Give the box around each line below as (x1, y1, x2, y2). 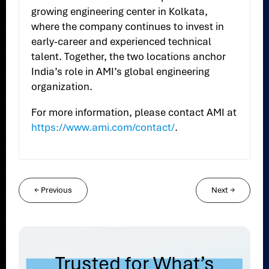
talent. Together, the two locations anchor (31, 50, 226, 64)
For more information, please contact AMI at (31, 106, 237, 119)
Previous (41, 185, 73, 196)
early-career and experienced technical (31, 35, 212, 49)
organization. (31, 80, 93, 94)
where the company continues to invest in (31, 20, 225, 34)
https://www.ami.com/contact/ (31, 121, 175, 134)
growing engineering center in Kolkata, (31, 5, 208, 19)
